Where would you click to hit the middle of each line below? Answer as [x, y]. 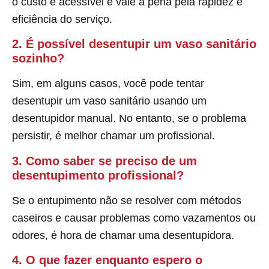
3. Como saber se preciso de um [104, 161]
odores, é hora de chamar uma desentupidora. [123, 235]
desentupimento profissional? [98, 175]
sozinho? [38, 59]
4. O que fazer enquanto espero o [107, 260]
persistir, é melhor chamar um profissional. [113, 136]
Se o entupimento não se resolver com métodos [127, 200]
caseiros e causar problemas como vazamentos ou [134, 218]
